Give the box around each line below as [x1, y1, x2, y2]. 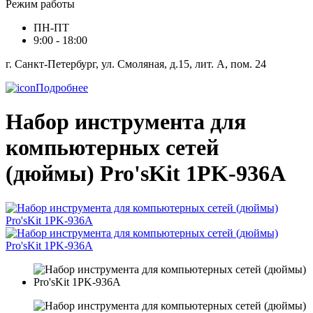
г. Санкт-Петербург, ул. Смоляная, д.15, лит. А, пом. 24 [6, 58, 266, 70]
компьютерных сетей [6, 135, 219, 161]
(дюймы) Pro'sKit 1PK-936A [6, 161, 286, 187]
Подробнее [36, 82, 88, 94]
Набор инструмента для [6, 109, 246, 135]
